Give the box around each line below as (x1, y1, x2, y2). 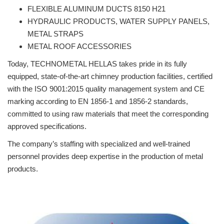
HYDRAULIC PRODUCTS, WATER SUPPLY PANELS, (27, 17, 209, 25)
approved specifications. (7, 122, 86, 130)
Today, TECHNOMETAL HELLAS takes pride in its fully (7, 59, 187, 68)
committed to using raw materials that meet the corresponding (7, 109, 208, 118)
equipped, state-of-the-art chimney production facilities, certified (7, 72, 212, 80)
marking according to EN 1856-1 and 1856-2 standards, (7, 97, 188, 105)
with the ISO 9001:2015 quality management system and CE (7, 84, 204, 93)
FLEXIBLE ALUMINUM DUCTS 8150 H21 (27, 4, 165, 13)
